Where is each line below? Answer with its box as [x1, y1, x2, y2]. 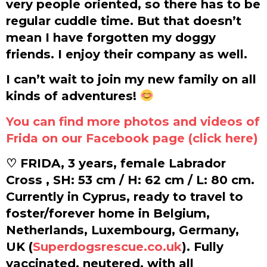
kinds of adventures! [6, 88, 140, 104]
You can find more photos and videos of [6, 113, 260, 129]
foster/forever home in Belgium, [6, 206, 210, 221]
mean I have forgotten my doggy [6, 29, 216, 45]
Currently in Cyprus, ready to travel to [6, 189, 243, 204]
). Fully [182, 239, 223, 254]
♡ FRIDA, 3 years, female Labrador [6, 156, 226, 171]
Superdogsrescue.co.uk [33, 239, 182, 254]
